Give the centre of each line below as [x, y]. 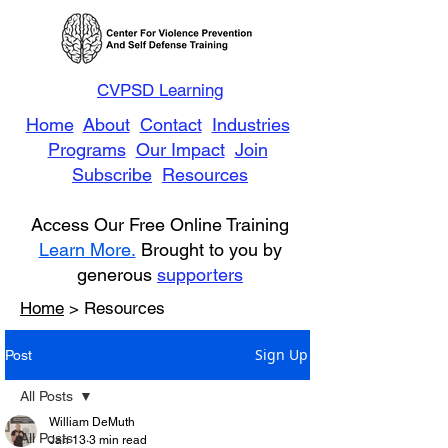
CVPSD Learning [160, 90]
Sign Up [281, 354]
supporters [200, 274]
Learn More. [87, 249]
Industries [250, 124]
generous [117, 274]
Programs [86, 149]
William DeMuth [92, 422]
